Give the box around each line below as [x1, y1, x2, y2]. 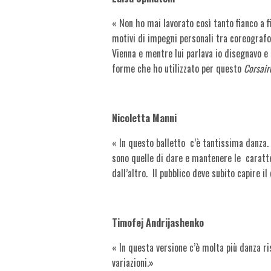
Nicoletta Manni [112, 110, 177, 125]
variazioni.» [112, 255, 154, 270]
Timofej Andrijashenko [112, 215, 204, 230]
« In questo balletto [112, 135, 186, 150]
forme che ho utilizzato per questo [112, 60, 244, 76]
